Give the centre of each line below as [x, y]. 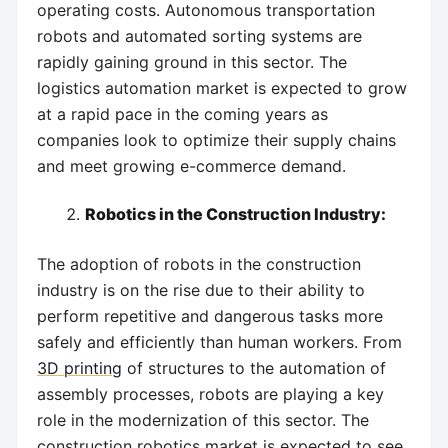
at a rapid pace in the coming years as [182, 114]
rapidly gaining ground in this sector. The [192, 62]
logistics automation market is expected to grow [222, 88]
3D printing [79, 367]
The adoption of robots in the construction [199, 263]
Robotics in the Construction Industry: [235, 213]
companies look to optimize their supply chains [216, 140]
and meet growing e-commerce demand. [191, 166]
